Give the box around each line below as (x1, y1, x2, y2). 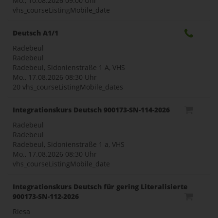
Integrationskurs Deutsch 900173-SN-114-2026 (13, 105, 170, 114)
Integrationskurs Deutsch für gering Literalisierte (13, 182, 188, 191)
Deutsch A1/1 (13, 28, 58, 37)
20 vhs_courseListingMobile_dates (13, 82, 123, 91)
